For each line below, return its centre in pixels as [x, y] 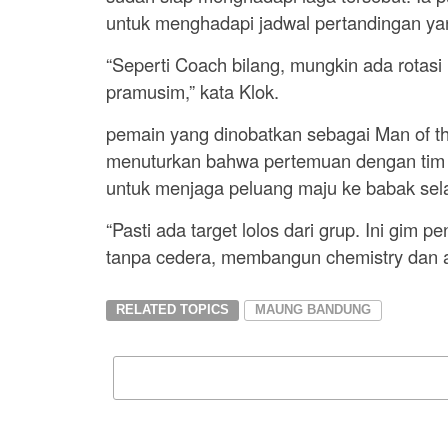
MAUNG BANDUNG [312, 310]
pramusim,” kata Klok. [192, 91]
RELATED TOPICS [172, 310]
